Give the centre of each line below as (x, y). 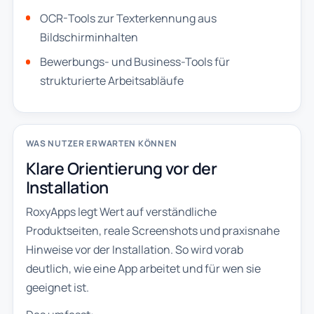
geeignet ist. (57, 288)
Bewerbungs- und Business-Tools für (135, 62)
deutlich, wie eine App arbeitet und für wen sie (143, 269)
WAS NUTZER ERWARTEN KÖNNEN (101, 144)
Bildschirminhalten (89, 37)
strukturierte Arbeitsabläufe (111, 81)
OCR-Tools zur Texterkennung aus (128, 18)
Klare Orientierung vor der (121, 168)
